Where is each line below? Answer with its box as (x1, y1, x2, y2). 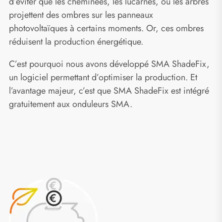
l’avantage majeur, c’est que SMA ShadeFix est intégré (9, 84, 209, 97)
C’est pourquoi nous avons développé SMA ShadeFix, (9, 57, 210, 70)
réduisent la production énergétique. (9, 35, 143, 48)
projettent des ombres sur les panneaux (9, 8, 153, 21)
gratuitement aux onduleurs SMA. (9, 97, 132, 111)
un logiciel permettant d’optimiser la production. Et (9, 70, 197, 84)
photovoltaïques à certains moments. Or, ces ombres (9, 21, 204, 35)
